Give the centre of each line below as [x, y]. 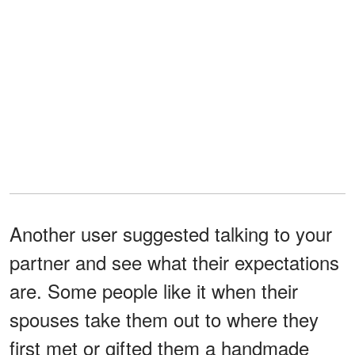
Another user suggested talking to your [171, 234]
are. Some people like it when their [154, 291]
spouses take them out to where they [164, 319]
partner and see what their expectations [174, 262]
